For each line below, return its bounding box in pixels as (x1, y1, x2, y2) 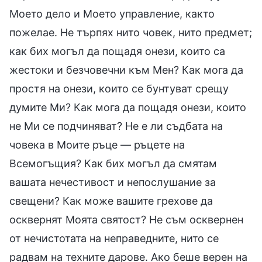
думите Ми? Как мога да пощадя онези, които (9, 101, 246, 113)
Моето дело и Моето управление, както (9, 7, 215, 20)
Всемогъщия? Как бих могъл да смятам (9, 157, 217, 170)
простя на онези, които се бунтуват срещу (9, 82, 229, 95)
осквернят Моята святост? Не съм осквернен (9, 213, 243, 226)
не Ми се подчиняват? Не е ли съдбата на (9, 119, 223, 132)
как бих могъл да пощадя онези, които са (9, 44, 225, 57)
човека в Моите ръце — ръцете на (9, 138, 185, 151)
